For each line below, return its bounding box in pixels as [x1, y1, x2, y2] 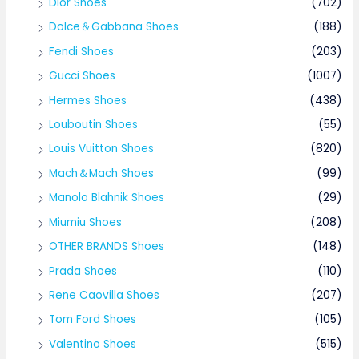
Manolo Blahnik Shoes [49, 190, 165, 206]
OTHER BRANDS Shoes [49, 239, 165, 255]
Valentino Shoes [49, 336, 137, 352]
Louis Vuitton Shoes [49, 141, 155, 157]
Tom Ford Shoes [49, 312, 137, 328]
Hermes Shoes [49, 92, 127, 108]
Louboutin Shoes [49, 117, 139, 133]
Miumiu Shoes [49, 214, 123, 230]
